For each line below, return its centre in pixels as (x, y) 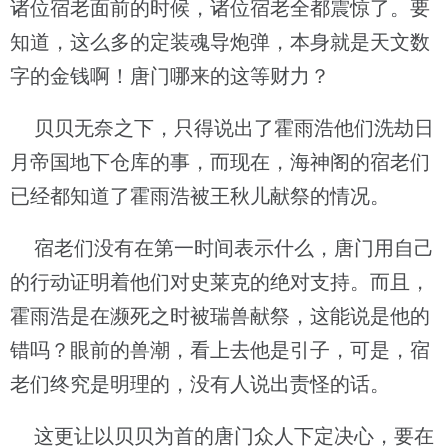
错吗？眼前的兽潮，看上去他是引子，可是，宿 (220, 350)
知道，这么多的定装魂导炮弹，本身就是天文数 (220, 42)
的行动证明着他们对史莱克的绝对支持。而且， (220, 282)
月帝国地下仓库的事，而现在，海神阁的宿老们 (220, 162)
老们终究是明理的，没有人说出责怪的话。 (200, 384)
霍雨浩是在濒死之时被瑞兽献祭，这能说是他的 (220, 316)
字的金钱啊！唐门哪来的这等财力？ (170, 76)
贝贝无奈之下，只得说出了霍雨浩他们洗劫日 (222, 128)
